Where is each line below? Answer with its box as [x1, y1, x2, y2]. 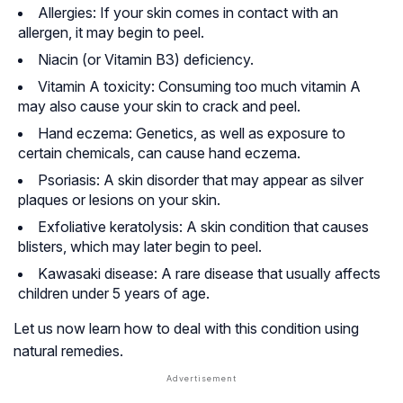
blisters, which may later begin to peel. [18, 237, 262, 256]
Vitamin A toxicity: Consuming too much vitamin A [38, 77, 361, 96]
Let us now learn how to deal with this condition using [13, 319, 359, 338]
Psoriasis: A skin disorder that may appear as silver [38, 171, 363, 190]
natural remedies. [13, 342, 123, 361]
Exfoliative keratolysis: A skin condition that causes [38, 218, 369, 237]
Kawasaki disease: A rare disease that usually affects [38, 264, 381, 283]
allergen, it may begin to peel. [18, 23, 204, 42]
